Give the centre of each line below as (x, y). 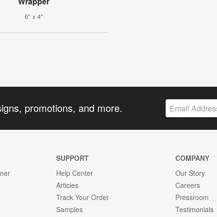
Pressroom (192, 197)
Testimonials (195, 209)
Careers (188, 185)
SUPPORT (72, 158)
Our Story (190, 173)
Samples (69, 209)
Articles (67, 185)
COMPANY (193, 158)
